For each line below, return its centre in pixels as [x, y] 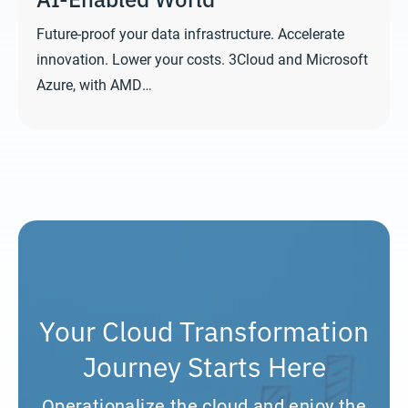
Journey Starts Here [204, 364]
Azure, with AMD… [94, 84]
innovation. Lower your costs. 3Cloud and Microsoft [202, 58]
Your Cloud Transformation [204, 329]
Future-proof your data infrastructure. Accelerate [190, 33]
